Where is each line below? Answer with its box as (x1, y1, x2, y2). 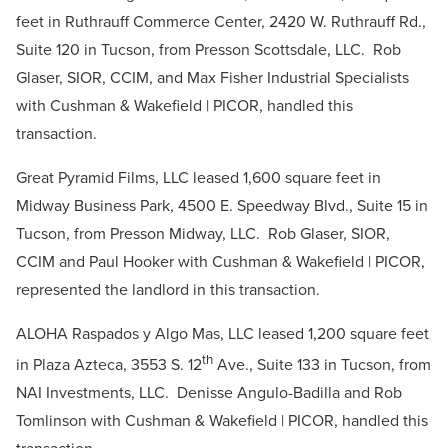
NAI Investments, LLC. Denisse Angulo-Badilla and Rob (16, 381, 402, 405)
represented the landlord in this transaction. (16, 277, 320, 301)
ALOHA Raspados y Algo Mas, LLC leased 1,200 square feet (16, 321, 429, 345)
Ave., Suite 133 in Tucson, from (213, 353, 431, 377)
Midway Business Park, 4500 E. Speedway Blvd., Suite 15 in (16, 193, 428, 217)
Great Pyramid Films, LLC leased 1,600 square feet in (16, 165, 381, 189)
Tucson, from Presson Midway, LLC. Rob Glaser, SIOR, (16, 221, 390, 245)
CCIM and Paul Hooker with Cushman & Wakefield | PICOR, (16, 249, 425, 273)
